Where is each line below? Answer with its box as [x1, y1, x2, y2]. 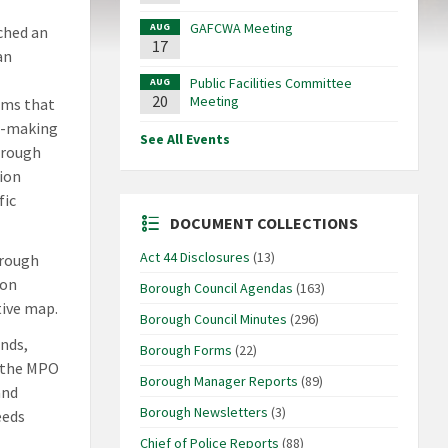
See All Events [139, 130, 230, 149]
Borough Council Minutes [139, 310, 287, 329]
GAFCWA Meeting [189, 19, 293, 38]
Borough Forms [139, 341, 232, 360]
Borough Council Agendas [139, 279, 293, 298]
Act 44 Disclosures [139, 248, 250, 267]
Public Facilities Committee [189, 74, 352, 93]
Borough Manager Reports [139, 372, 298, 391]
